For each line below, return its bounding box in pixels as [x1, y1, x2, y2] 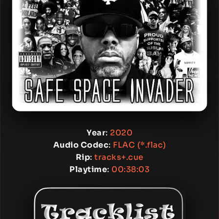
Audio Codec [53, 140, 109, 150]
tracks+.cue [94, 152, 144, 162]
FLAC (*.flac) [113, 140, 166, 150]
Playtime [69, 164, 107, 175]
